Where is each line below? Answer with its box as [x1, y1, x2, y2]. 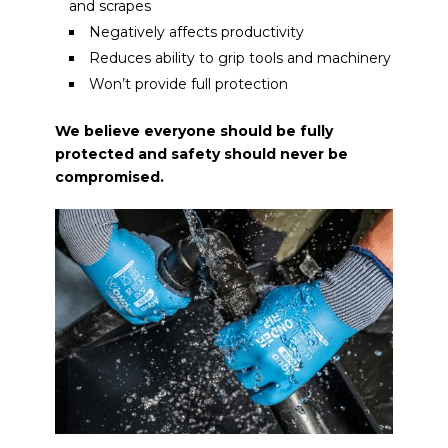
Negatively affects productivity [88, 22, 304, 41]
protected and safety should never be [54, 144, 348, 163]
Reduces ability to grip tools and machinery [88, 48, 391, 67]
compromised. [54, 167, 164, 186]
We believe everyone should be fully [54, 121, 333, 140]
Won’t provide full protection [88, 74, 288, 93]
